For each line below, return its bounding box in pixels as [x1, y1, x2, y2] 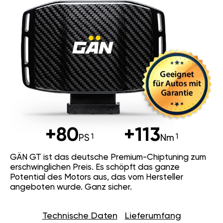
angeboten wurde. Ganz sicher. [10, 183, 132, 192]
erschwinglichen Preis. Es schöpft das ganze [10, 163, 180, 172]
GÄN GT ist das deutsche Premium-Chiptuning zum [10, 153, 206, 162]
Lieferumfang [124, 211, 181, 221]
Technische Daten [42, 211, 117, 221]
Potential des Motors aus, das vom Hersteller [10, 173, 183, 182]
